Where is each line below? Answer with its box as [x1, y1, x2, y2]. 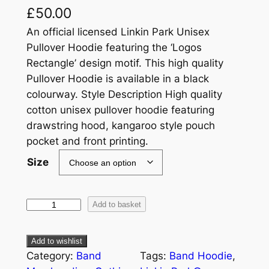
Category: [26, 249, 76, 262]
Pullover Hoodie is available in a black [26, 72, 209, 85]
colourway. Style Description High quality [26, 88, 222, 100]
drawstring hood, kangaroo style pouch [26, 119, 215, 131]
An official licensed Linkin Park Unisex [26, 25, 210, 38]
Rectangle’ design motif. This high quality [26, 56, 223, 69]
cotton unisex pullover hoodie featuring [26, 103, 214, 116]
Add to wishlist [31, 236, 82, 246]
